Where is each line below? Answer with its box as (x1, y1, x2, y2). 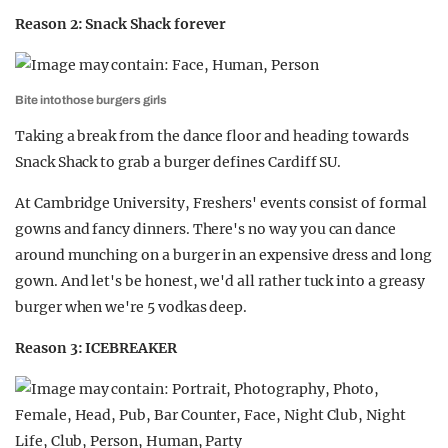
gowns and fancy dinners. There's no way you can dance (15, 220, 397, 238)
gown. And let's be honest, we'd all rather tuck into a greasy (15, 272, 425, 290)
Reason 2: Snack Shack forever (15, 15, 227, 33)
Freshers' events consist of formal (192, 194, 427, 212)
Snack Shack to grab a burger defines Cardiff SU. (15, 153, 342, 171)
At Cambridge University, (15, 194, 190, 212)
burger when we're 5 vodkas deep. (15, 298, 248, 316)
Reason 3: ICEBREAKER (15, 339, 177, 357)
